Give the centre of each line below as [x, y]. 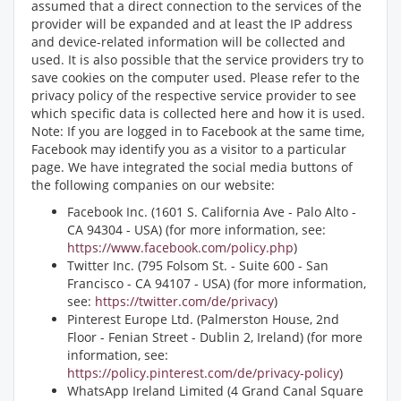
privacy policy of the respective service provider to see [194, 95]
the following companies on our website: [153, 185]
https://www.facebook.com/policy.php [180, 247]
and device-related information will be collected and [188, 42]
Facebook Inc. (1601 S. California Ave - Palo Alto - [212, 212]
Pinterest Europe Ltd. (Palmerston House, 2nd [203, 319]
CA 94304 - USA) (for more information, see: [196, 230]
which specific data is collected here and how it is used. [198, 113]
